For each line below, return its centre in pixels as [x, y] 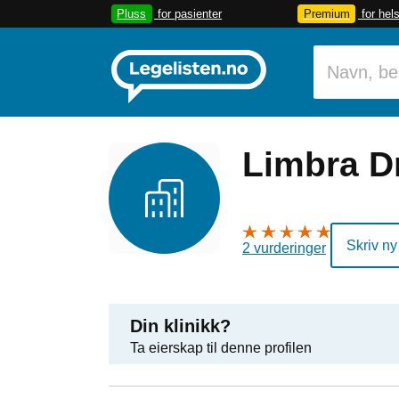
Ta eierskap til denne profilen [221, 347]
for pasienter [190, 14]
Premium [326, 14]
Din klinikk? [180, 326]
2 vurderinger [284, 248]
